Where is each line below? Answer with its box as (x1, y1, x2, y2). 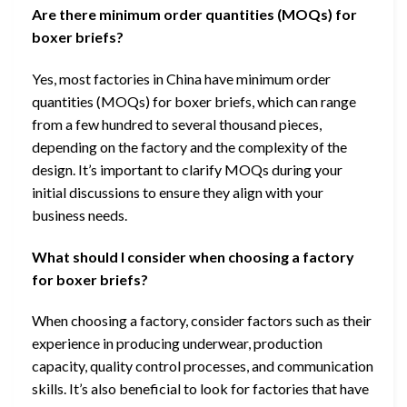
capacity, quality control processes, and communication (32, 357, 373, 375)
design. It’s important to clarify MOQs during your (32, 160, 342, 178)
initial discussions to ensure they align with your (32, 183, 323, 201)
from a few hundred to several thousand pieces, (32, 114, 322, 133)
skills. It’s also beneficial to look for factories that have (32, 380, 369, 398)
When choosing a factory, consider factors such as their (32, 312, 372, 330)
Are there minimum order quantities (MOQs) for (32, 5, 357, 23)
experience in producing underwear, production (32, 334, 323, 352)
